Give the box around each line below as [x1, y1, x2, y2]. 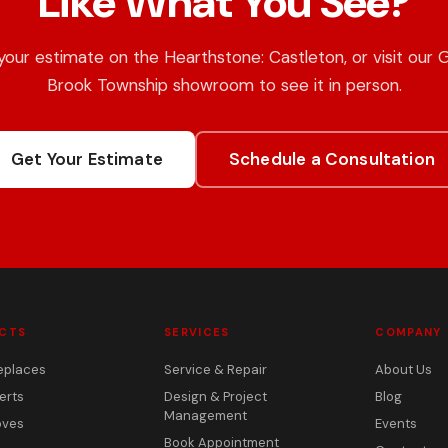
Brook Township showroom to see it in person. [46, 74, 402, 96]
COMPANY [375, 325, 442, 339]
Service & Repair [164, 361, 268, 378]
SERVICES [164, 325, 230, 339]
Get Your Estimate [11, 148, 163, 170]
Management [164, 407, 248, 424]
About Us [375, 361, 433, 378]
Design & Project [164, 388, 268, 405]
